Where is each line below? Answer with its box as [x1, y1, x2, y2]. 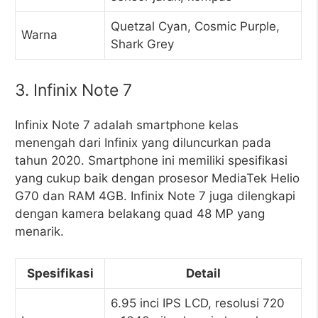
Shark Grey [111, 37, 174, 51]
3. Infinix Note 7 [15, 79, 132, 100]
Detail [185, 266, 221, 280]
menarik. [15, 224, 64, 238]
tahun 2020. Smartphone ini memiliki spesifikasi [15, 153, 287, 168]
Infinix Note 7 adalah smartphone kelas [15, 117, 238, 132]
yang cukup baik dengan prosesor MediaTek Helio [15, 170, 300, 185]
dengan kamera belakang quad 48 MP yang [15, 206, 265, 221]
